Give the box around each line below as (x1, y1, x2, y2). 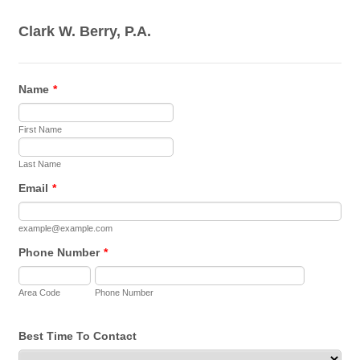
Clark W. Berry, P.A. (18, 23, 152, 39)
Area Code (18, 288, 61, 297)
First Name (18, 125, 63, 134)
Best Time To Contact (18, 329, 137, 342)
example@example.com (18, 223, 113, 233)
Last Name (18, 159, 62, 169)
